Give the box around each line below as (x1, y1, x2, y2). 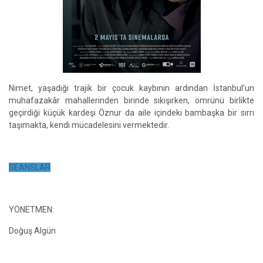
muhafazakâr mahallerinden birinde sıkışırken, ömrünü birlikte (9, 96, 254, 105)
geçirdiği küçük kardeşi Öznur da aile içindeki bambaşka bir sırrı (9, 108, 254, 117)
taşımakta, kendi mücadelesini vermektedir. (9, 120, 169, 130)
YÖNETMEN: (9, 205, 54, 214)
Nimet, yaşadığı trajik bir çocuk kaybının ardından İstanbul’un (9, 83, 254, 93)
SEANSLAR (9, 163, 50, 172)
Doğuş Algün (9, 226, 56, 235)
